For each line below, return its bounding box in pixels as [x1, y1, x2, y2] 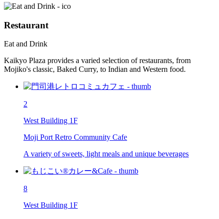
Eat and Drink [4, 40, 47, 48]
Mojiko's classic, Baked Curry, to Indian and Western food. [4, 65, 186, 74]
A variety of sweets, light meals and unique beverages [23, 150, 189, 158]
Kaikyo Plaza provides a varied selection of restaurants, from [4, 56, 191, 65]
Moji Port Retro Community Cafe [23, 133, 127, 142]
